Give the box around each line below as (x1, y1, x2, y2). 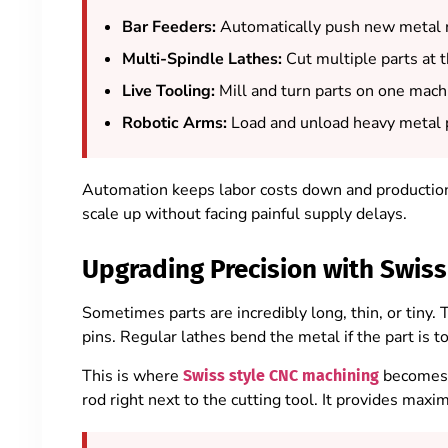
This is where (82, 364, 183, 387)
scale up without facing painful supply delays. (82, 203, 407, 225)
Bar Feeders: (122, 16, 216, 38)
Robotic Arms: (122, 112, 227, 134)
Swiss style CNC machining (183, 365, 379, 385)
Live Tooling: (122, 80, 215, 102)
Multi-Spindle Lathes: (122, 48, 282, 70)
